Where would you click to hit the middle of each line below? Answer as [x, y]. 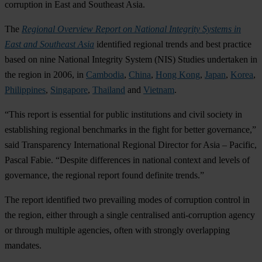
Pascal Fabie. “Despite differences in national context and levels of [127, 160]
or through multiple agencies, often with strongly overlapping [117, 230]
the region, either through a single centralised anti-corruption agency [130, 215]
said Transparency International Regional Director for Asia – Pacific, [131, 144]
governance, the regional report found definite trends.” [104, 175]
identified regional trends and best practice [173, 44]
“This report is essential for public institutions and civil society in [123, 114]
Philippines [25, 89]
